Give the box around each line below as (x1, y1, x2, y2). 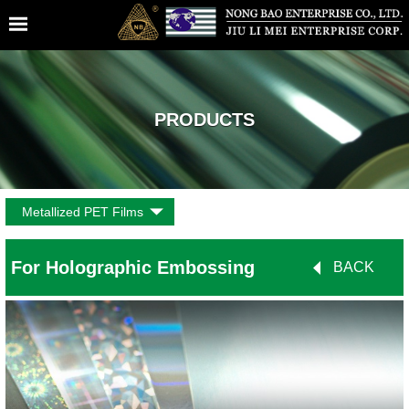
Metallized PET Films (22, 204, 144, 220)
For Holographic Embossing (11, 257, 256, 278)
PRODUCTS (154, 110, 255, 131)
